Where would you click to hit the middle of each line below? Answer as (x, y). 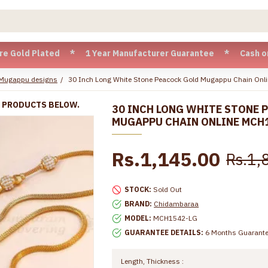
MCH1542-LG (176, 218)
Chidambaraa (176, 204)
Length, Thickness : (153, 261)
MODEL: (138, 218)
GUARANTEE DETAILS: (164, 232)
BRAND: (138, 204)
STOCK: (138, 189)
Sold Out (168, 189)
